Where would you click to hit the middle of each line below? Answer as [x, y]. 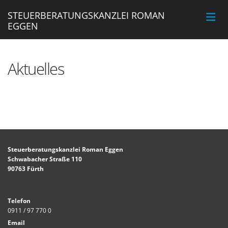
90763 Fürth [26, 169]
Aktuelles [36, 69]
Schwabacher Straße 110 [45, 159]
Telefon [19, 201]
